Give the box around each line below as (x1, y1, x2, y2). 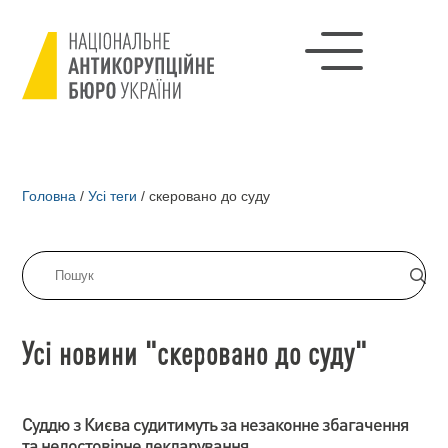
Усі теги (88, 188, 138, 204)
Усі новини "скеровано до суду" (22, 332, 368, 373)
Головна (22, 188, 77, 204)
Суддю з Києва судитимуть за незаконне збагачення (22, 412, 410, 435)
